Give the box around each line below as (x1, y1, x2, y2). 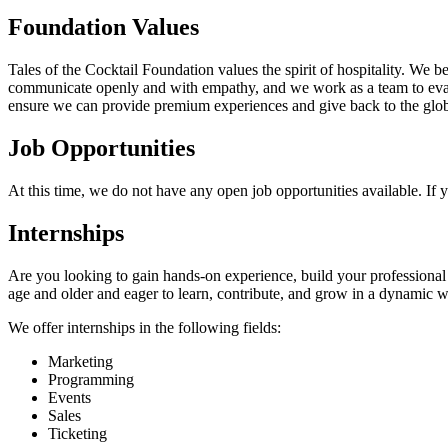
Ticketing (48, 424, 107, 442)
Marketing (48, 352, 113, 370)
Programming (48, 370, 134, 388)
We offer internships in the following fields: (8, 318, 281, 336)
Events (48, 388, 91, 406)
